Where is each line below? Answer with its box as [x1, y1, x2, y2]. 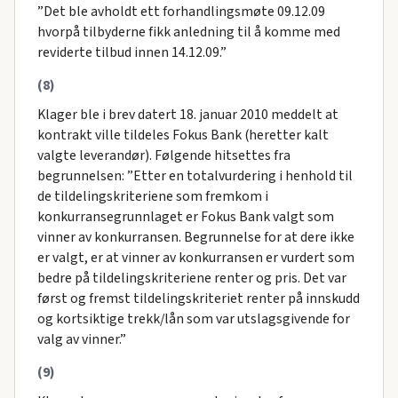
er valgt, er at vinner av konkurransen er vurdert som [36, 248, 354, 267]
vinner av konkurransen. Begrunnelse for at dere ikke [36, 227, 354, 247]
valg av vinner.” [36, 330, 126, 349]
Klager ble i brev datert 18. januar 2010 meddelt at [36, 105, 338, 124]
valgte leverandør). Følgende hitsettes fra [36, 146, 291, 165]
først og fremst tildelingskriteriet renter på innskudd [36, 289, 360, 308]
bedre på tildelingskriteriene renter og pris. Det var [36, 268, 346, 288]
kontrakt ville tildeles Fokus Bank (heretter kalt [36, 125, 329, 145]
